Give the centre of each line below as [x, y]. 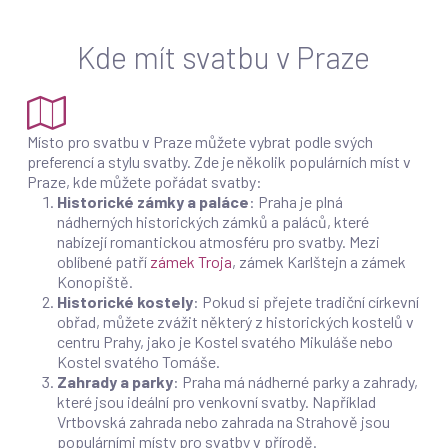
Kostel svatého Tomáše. [138, 361]
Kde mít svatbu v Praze [224, 56]
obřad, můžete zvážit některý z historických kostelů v [235, 321]
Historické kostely [124, 301]
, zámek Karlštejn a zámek [318, 261]
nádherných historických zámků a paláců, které [212, 221]
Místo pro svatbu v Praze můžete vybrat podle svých [199, 141]
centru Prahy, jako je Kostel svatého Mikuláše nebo [224, 341]
